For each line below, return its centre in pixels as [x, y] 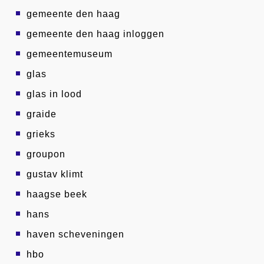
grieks [41, 134]
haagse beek [57, 194]
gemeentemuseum [70, 54]
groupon [46, 154]
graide [42, 114]
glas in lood [54, 94]
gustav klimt [55, 174]
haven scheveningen [75, 234]
